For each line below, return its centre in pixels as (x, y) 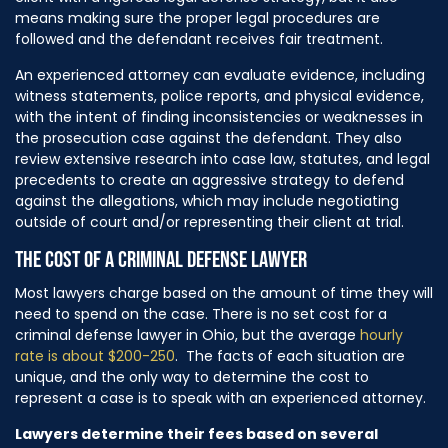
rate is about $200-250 (95, 355)
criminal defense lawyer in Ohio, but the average (187, 334)
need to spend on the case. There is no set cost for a (201, 313)
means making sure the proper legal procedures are (197, 17)
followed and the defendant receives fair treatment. (199, 38)
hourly (381, 334)
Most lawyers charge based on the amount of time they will (224, 292)
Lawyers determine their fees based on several (196, 433)
